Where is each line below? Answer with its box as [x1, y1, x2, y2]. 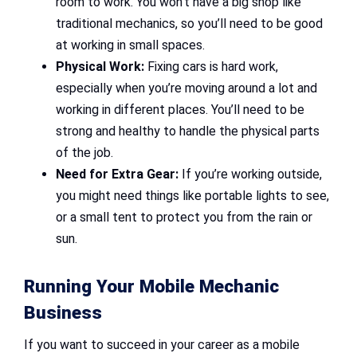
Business [24, 302, 102, 324]
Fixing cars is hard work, [144, 59, 278, 75]
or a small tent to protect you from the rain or [56, 210, 312, 226]
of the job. [56, 145, 113, 161]
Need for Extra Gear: [56, 167, 178, 182]
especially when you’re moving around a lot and [56, 80, 317, 96]
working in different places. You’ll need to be [56, 102, 304, 118]
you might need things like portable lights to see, [56, 188, 329, 204]
